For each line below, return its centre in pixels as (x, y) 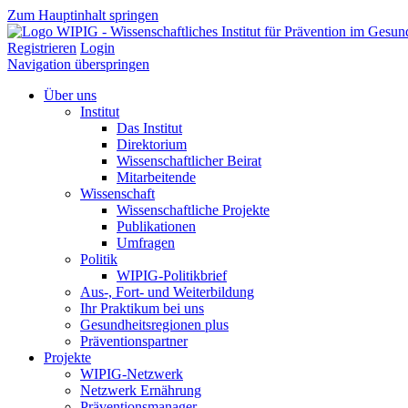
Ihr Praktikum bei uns (142, 308)
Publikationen (156, 226)
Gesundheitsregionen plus (154, 325)
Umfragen (146, 243)
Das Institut (149, 128)
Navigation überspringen (78, 64)
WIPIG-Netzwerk (132, 374)
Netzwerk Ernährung (141, 390)
